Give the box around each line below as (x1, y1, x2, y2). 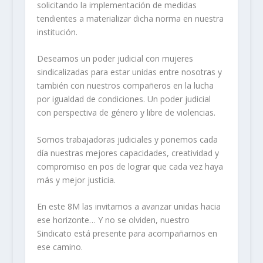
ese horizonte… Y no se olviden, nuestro (36, 214, 190, 225)
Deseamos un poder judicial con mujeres (36, 53, 193, 65)
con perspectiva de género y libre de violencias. (36, 107, 215, 119)
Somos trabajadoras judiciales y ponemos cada (36, 133, 218, 145)
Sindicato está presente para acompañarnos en (36, 227, 217, 239)
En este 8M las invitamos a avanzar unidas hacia (36, 200, 221, 212)
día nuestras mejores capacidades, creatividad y (36, 147, 219, 159)
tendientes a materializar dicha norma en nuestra (36, 12, 224, 24)
